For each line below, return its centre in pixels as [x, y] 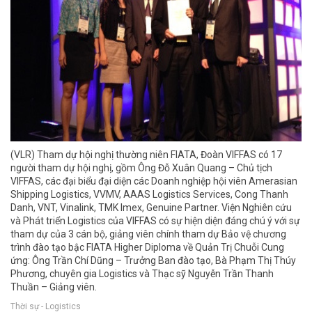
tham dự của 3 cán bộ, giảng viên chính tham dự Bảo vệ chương [148, 234]
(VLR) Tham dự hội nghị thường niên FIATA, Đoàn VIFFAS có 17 [146, 155]
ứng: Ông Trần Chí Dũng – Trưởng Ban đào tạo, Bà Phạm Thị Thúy [153, 261]
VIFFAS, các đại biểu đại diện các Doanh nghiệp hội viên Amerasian [154, 181]
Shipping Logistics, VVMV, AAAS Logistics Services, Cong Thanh [149, 195]
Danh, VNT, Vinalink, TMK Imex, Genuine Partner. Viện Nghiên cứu [151, 208]
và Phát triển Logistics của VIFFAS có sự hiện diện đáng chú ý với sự [155, 221]
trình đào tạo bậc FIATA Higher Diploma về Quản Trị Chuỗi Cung [147, 248]
